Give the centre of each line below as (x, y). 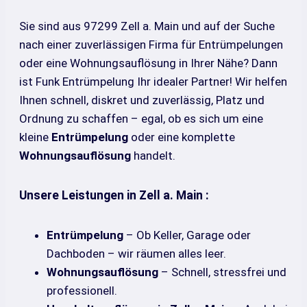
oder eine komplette (182, 137)
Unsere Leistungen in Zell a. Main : (114, 196)
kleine (35, 137)
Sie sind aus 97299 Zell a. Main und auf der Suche (147, 26)
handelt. (153, 155)
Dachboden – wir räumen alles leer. (136, 253)
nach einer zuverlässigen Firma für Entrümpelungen (151, 44)
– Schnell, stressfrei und (222, 272)
